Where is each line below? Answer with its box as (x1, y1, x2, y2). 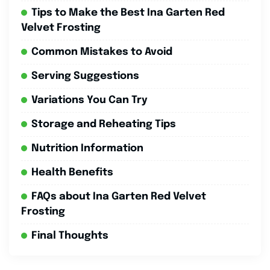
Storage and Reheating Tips (31, 119, 176, 130)
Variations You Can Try (31, 95, 148, 105)
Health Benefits (31, 167, 113, 178)
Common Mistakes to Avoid (31, 46, 172, 57)
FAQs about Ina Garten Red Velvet (31, 191, 206, 202)
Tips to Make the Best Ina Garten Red (31, 7, 225, 18)
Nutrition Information (31, 143, 143, 154)
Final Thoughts (31, 230, 108, 241)
